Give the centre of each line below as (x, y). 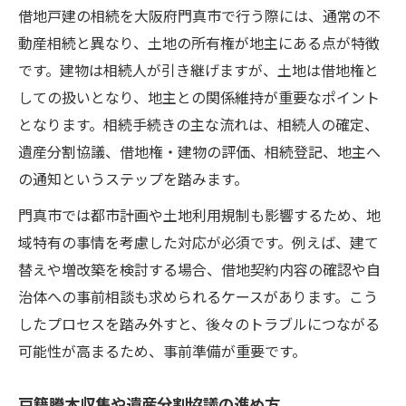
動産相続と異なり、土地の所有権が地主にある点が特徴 (199, 42)
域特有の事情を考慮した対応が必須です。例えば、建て (198, 242)
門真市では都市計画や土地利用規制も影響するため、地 (199, 214)
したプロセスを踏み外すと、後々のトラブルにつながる (199, 323)
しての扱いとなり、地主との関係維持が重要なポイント (199, 97)
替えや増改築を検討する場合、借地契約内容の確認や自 (199, 269)
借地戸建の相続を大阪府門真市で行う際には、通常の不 (199, 15)
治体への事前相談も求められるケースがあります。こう (198, 296)
